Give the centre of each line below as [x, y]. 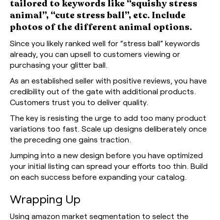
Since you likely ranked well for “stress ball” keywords [105, 43]
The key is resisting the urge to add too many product [108, 117]
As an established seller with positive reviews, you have [108, 80]
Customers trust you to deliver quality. [79, 102]
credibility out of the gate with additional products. [103, 91]
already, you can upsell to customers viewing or [95, 54]
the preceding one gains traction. [70, 139]
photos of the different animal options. [101, 27]
